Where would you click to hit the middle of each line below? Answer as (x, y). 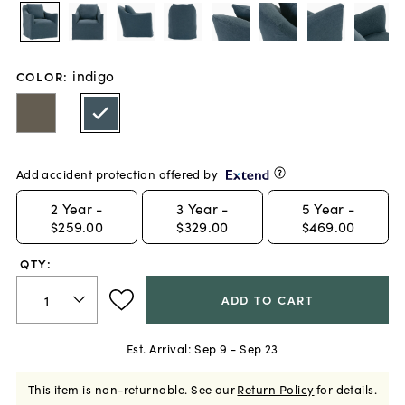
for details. (347, 389)
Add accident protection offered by (117, 174)
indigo (94, 75)
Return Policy (276, 389)
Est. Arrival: (159, 348)
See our (213, 389)
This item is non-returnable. (108, 389)
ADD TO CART (267, 300)
